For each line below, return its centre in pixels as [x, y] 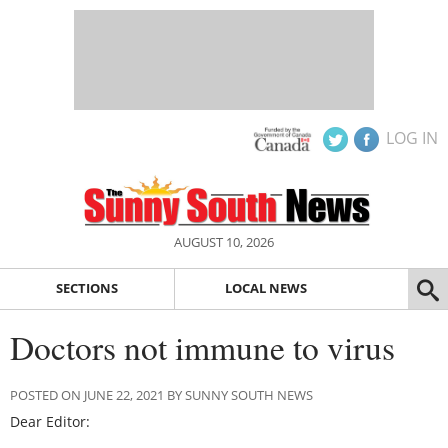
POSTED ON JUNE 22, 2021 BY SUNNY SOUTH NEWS [161, 394]
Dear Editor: [50, 421]
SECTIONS [86, 288]
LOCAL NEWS [265, 288]
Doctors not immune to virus [202, 346]
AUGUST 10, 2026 [224, 242]
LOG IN [412, 138]
